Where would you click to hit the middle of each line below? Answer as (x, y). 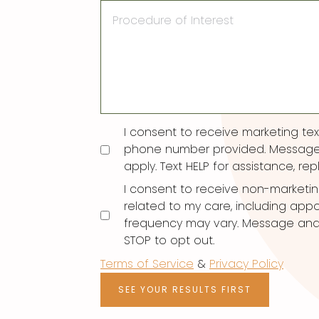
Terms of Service (147, 264)
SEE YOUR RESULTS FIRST (185, 290)
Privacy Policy (246, 264)
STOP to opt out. (169, 241)
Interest (123, 36)
